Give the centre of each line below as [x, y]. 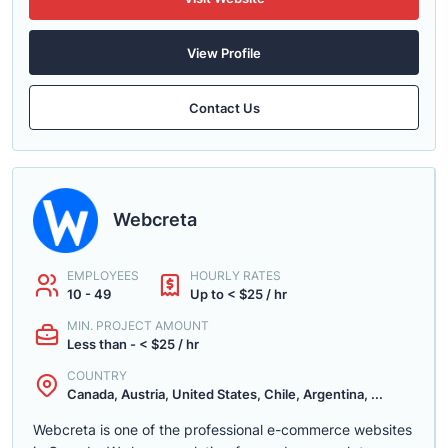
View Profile [224, 52]
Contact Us [224, 107]
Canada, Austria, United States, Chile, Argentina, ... [225, 394]
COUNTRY [97, 375]
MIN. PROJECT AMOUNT [138, 325]
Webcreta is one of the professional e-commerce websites [222, 429]
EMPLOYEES [103, 275]
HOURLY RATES [235, 275]
